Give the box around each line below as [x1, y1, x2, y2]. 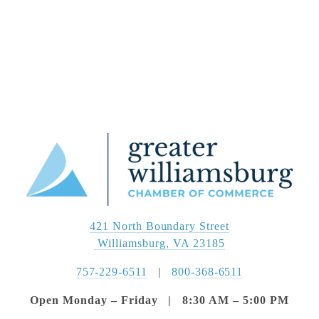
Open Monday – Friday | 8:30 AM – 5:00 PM [30, 293, 289, 306]
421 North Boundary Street [90, 219, 229, 232]
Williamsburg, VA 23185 [98, 236, 225, 249]
